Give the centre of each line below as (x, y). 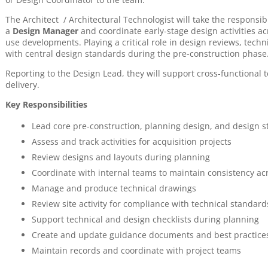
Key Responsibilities (46, 104)
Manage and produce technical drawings (115, 188)
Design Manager (46, 31)
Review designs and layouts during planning (121, 157)
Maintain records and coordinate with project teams (136, 250)
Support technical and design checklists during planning (145, 219)
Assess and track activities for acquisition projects (131, 141)
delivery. (22, 85)
